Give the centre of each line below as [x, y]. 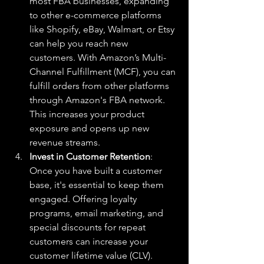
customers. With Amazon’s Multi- [98, 57]
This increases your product [88, 114]
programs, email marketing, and [98, 213]
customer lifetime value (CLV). [92, 255]
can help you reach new [80, 43]
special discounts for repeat [89, 227]
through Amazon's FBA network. [98, 100]
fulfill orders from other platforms [100, 86]
